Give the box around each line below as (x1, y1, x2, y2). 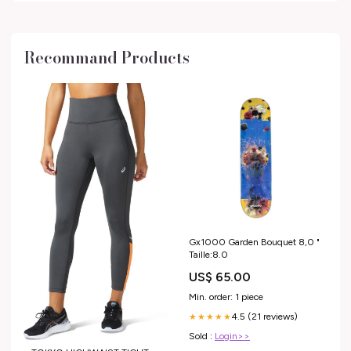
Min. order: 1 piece (189, 291, 263, 302)
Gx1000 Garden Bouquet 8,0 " (189, 236, 320, 248)
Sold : (189, 330, 215, 342)
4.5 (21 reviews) (232, 310, 298, 322)
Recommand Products (24, 45, 190, 70)
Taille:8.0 (189, 248, 228, 260)
